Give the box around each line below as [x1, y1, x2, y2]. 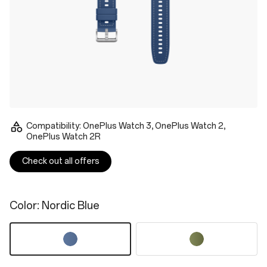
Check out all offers [22, 156, 100, 167]
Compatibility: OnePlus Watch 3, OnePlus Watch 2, [26, 121, 225, 132]
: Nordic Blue [37, 199, 100, 213]
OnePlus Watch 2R [26, 132, 101, 142]
